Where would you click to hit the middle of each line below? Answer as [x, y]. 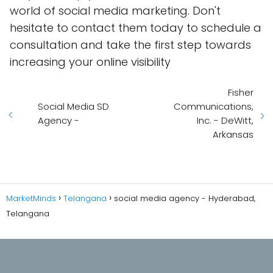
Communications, [214, 106]
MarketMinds [31, 198]
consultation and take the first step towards [130, 45]
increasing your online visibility [90, 62]
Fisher [241, 92]
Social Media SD [73, 106]
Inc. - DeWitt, [225, 120]
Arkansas [233, 134]
